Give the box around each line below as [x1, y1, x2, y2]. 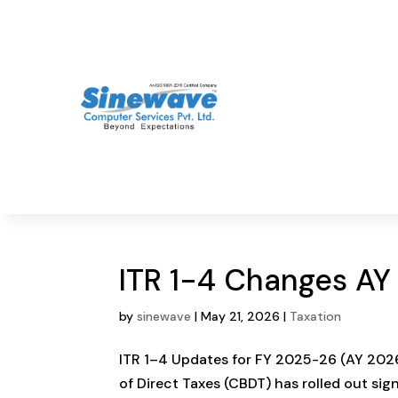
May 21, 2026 [201, 308, 281, 324]
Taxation [290, 308, 342, 324]
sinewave [137, 308, 192, 324]
